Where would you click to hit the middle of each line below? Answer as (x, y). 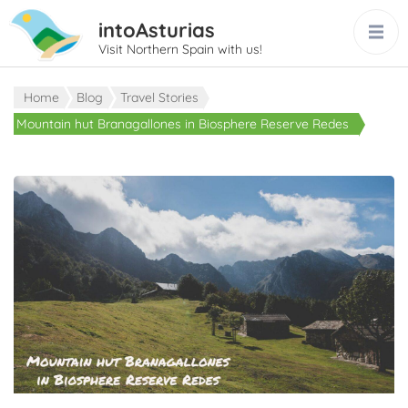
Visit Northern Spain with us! (180, 49)
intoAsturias (157, 30)
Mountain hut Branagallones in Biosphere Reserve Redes (183, 124)
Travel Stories (159, 97)
